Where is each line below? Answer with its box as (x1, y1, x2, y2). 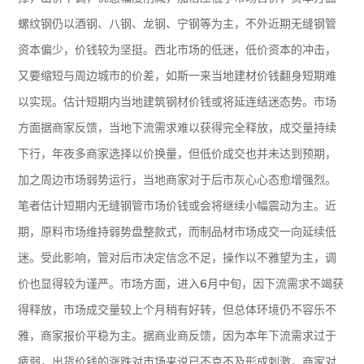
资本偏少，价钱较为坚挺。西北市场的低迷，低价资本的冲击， (18, 42, 337, 57)
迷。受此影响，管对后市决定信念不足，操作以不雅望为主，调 (18, 250, 337, 265)
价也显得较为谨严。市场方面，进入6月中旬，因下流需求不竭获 (18, 276, 344, 291)
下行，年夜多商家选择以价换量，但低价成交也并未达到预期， (18, 146, 337, 161)
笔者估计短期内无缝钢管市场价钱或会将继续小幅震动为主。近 (18, 198, 337, 213)
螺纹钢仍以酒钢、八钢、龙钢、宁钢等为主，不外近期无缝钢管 (18, 16, 337, 31)
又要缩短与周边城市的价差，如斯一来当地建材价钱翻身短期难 (18, 68, 337, 83)
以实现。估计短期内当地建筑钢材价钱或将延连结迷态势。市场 (18, 94, 337, 109)
